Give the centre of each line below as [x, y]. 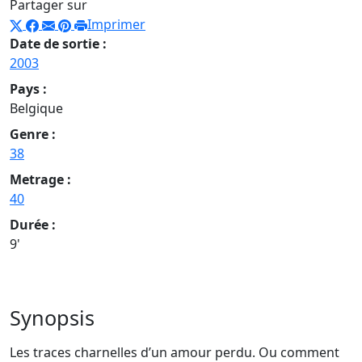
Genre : [33, 135]
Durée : [33, 225]
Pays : [28, 89]
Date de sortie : [58, 44]
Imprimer [116, 25]
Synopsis [52, 318]
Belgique [36, 109]
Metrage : [40, 180]
